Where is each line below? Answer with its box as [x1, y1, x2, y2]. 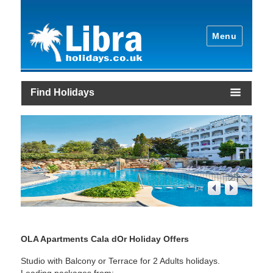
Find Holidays [30, 87, 94, 97]
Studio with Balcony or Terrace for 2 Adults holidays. [21, 256, 221, 266]
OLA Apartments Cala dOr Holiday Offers [21, 233, 190, 244]
